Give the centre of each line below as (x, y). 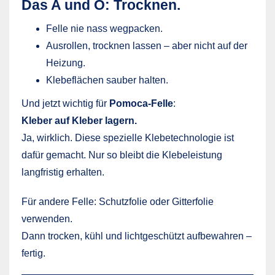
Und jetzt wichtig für (65, 103)
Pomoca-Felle (141, 103)
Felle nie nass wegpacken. (104, 28)
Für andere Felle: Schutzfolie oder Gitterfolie (118, 201)
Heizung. (66, 63)
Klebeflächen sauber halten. (107, 80)
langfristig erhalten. (63, 172)
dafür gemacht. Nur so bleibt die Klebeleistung (122, 155)
